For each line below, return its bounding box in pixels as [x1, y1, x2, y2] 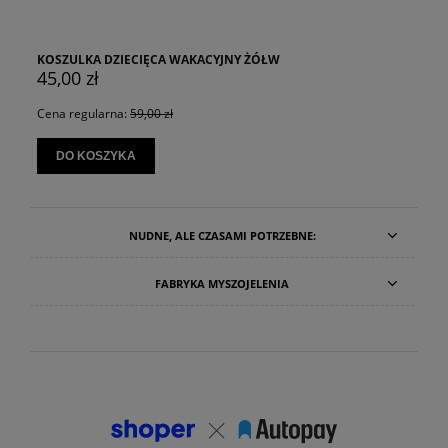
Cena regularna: [37, 104, 130, 122]
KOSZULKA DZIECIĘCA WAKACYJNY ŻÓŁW [37, 50, 280, 68]
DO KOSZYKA [56, 148, 136, 163]
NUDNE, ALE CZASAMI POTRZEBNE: [128, 227, 316, 243]
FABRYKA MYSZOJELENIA [155, 275, 290, 291]
